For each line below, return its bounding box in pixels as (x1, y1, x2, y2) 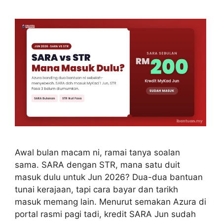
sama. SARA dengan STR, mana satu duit (15, 160, 180, 170)
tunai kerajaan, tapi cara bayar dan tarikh (15, 184, 178, 195)
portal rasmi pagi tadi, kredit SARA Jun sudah (15, 209, 196, 220)
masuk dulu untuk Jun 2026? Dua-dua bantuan (15, 172, 203, 183)
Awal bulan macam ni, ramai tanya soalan (15, 147, 180, 158)
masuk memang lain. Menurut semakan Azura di (15, 197, 206, 207)
